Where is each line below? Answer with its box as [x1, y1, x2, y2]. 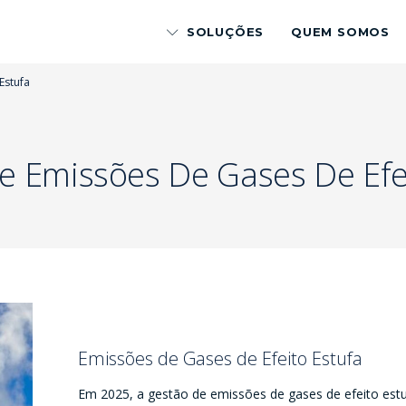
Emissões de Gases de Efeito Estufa [77, 346, 362, 371]
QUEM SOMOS [291, 24, 390, 39]
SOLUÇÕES [186, 24, 265, 39]
